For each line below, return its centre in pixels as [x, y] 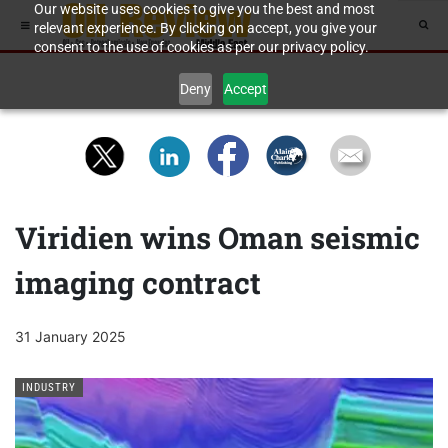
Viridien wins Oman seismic [217, 237]
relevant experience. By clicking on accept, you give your [205, 28]
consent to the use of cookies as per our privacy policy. [201, 47]
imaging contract [138, 282]
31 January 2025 [70, 336]
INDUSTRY [49, 387]
